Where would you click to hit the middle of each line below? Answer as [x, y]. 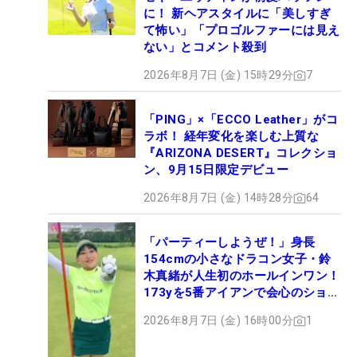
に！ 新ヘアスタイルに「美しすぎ [237, 14]
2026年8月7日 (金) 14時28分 [218, 198]
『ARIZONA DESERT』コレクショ [241, 153]
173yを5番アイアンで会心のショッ [242, 293]
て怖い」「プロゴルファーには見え [242, 31]
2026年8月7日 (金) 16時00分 [218, 321]
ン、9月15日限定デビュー [216, 170]
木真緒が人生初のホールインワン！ [242, 276]
